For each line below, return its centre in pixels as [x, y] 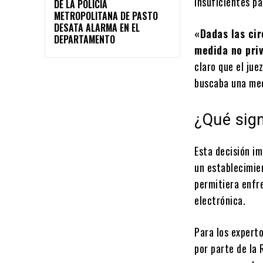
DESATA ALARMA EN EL [97, 28]
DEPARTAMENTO [85, 40]
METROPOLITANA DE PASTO [106, 16]
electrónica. [220, 200]
